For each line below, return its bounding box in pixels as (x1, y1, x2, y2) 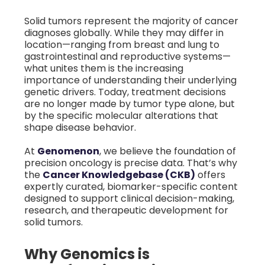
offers (195, 167, 225, 182)
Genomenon (37, 144, 99, 158)
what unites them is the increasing (24, 61, 183, 75)
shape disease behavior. (24, 120, 136, 134)
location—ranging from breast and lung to (24, 37, 219, 51)
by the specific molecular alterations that (24, 108, 218, 122)
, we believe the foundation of (99, 144, 236, 158)
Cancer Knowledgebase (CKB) (43, 167, 195, 182)
